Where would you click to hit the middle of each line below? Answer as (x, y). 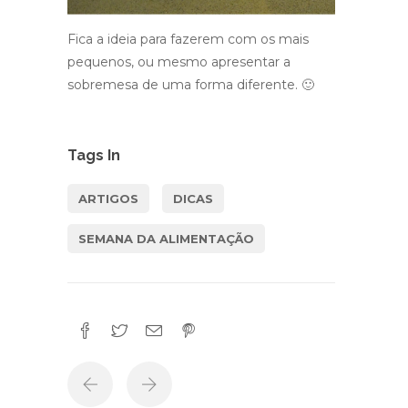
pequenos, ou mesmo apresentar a (179, 62)
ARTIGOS (108, 199)
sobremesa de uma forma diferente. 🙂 (191, 85)
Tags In (94, 155)
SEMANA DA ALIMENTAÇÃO (166, 239)
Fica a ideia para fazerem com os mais (188, 39)
